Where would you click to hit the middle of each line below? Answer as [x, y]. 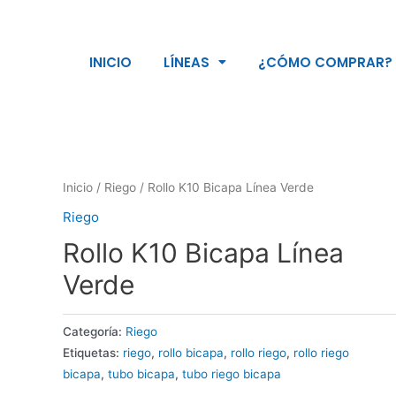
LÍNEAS [187, 62]
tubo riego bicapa [231, 373]
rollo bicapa [190, 352]
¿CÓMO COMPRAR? [326, 62]
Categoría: [94, 331]
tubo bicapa [141, 373]
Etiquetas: [92, 352]
